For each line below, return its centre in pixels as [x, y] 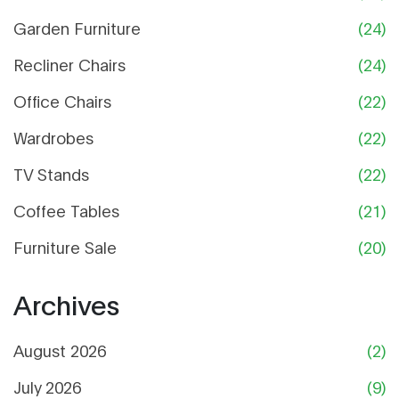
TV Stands [51, 174]
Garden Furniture [77, 28]
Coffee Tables [66, 211]
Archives [66, 304]
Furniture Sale [65, 247]
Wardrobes [53, 138]
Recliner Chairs [69, 65]
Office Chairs [62, 101]
